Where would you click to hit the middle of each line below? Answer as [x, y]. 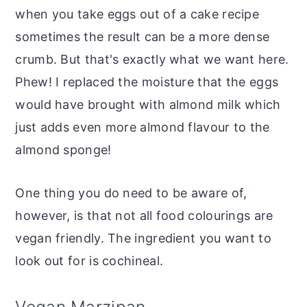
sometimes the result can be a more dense [143, 36]
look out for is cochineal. [89, 260]
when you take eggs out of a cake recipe [137, 14]
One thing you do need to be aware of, [131, 193]
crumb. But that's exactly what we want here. [152, 59]
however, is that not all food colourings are [144, 215]
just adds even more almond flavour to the [143, 127]
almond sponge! [63, 149]
